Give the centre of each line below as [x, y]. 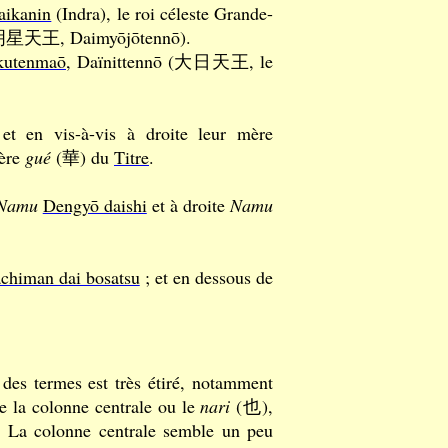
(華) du [82, 157]
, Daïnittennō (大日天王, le [169, 61]
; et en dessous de [206, 277]
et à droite [188, 205]
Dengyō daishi [94, 205]
